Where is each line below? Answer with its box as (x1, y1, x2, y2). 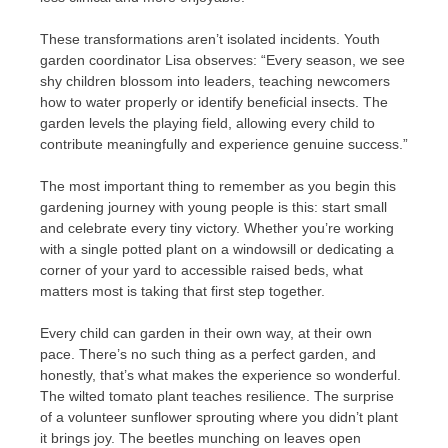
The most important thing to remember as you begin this (40, 178, 396, 195)
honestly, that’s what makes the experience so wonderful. (40, 367, 401, 384)
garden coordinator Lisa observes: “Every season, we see (40, 52, 405, 69)
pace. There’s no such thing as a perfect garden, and (40, 346, 376, 363)
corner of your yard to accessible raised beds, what (40, 262, 363, 279)
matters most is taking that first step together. (40, 283, 325, 300)
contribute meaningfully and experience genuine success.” (40, 136, 408, 153)
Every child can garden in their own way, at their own (40, 325, 372, 342)
